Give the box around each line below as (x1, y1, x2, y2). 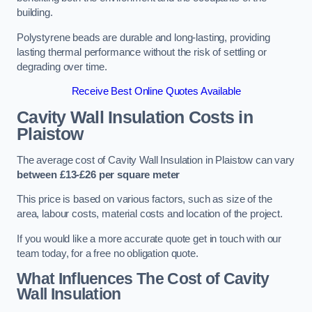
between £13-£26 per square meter (17, 169, 180, 180)
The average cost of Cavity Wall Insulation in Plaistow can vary (17, 154, 295, 166)
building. (17, 7, 53, 19)
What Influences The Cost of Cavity (17, 270, 270, 288)
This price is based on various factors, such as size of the (17, 194, 272, 205)
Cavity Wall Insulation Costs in (17, 107, 253, 127)
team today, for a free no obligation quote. (17, 247, 198, 259)
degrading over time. (17, 61, 108, 72)
